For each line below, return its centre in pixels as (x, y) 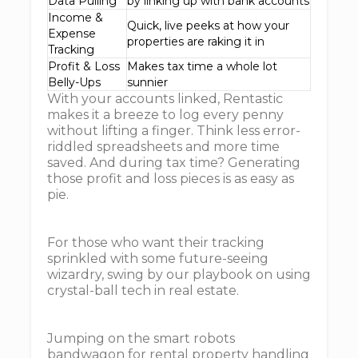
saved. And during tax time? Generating (174, 163)
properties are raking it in (196, 42)
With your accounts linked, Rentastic (165, 99)
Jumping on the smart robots (141, 338)
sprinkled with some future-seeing (158, 259)
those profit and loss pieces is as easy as (171, 179)
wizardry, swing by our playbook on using (179, 274)
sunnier (147, 82)
